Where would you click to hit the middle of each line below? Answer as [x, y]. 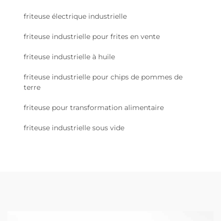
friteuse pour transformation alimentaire [94, 107]
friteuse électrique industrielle [75, 16]
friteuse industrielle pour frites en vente [92, 36]
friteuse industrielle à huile [69, 56]
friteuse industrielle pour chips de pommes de [103, 77]
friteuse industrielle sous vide [74, 128]
